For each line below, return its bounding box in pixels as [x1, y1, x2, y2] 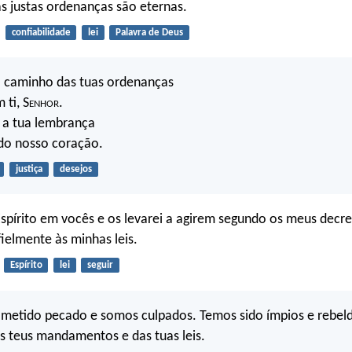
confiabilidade [11, 27, 71, 38]
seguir [86, 260, 113, 271]
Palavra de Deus [115, 27, 183, 38]
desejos [59, 163, 92, 174]
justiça [15, 163, 42, 174]
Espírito [9, 260, 42, 271]
